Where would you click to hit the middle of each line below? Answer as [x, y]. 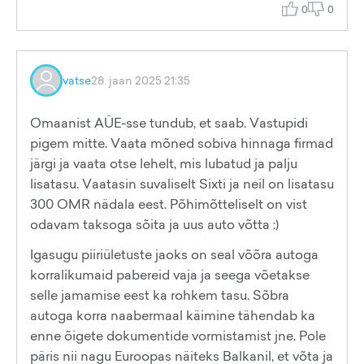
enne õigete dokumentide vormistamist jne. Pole [178, 336]
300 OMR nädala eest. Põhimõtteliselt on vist [169, 204]
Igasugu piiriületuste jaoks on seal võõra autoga [174, 254]
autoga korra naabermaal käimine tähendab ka [173, 315]
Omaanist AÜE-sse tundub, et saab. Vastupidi [169, 123]
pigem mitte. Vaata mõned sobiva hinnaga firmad [182, 143]
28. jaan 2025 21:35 [141, 80]
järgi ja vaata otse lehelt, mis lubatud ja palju [164, 163]
